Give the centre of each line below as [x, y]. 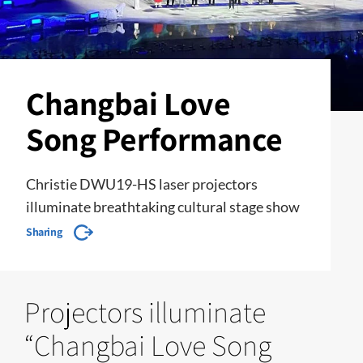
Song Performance [154, 139]
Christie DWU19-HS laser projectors [142, 184]
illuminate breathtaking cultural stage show [163, 207]
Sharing [44, 232]
